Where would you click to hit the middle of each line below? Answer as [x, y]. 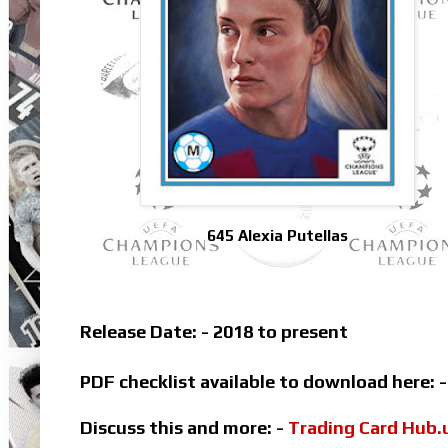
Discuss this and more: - [184, 428]
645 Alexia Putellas [277, 236]
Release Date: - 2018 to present [214, 332]
